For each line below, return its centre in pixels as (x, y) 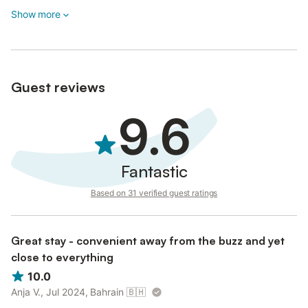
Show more (36, 14)
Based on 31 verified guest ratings (154, 193)
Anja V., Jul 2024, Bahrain (67, 292)
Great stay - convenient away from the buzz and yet (148, 241)
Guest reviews (58, 87)
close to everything (62, 257)
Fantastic (154, 171)
